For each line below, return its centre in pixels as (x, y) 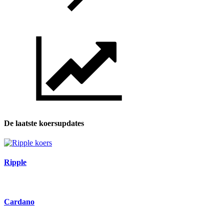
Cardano (19, 201)
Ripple (15, 162)
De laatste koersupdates (44, 123)
